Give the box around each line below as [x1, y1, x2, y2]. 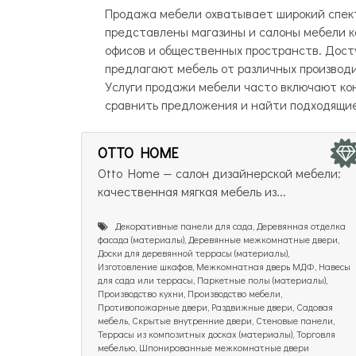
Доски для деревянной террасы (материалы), [98, 246, 289, 259]
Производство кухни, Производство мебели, [98, 286, 282, 300]
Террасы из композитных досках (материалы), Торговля [98, 327, 335, 340]
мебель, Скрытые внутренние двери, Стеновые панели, [98, 313, 335, 327]
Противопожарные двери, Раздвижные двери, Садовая [98, 300, 333, 313]
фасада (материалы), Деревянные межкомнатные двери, [98, 232, 339, 246]
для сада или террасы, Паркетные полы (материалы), [98, 273, 327, 286]
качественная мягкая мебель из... [98, 182, 286, 199]
